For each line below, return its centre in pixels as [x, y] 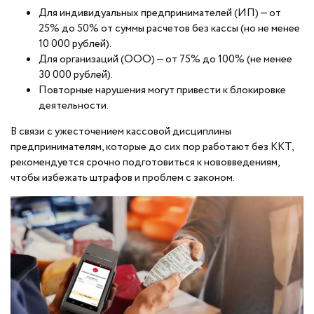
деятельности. [74, 106]
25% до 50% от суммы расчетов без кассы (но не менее [169, 29]
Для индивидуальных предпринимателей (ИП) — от [160, 13]
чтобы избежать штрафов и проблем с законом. [123, 178]
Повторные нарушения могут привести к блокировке [162, 90]
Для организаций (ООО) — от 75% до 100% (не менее [165, 60]
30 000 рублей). [76, 75]
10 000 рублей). [75, 44]
